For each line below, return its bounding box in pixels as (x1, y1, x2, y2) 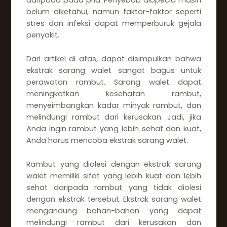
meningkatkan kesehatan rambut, (26, 88, 202, 99)
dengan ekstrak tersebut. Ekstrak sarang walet (26, 194, 202, 204)
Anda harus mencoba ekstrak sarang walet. (26, 135, 188, 145)
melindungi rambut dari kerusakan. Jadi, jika (26, 111, 202, 122)
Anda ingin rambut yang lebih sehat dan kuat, (26, 123, 202, 134)
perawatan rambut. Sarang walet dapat (26, 77, 202, 87)
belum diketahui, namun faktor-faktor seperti (26, 7, 202, 17)
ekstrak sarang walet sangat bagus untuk (26, 65, 202, 75)
